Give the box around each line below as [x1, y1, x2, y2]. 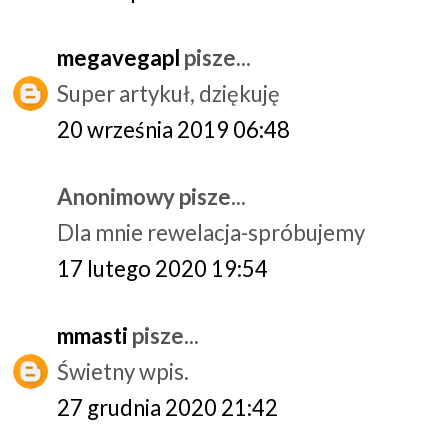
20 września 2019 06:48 [57, 115, 290, 143]
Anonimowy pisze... [57, 182, 246, 210]
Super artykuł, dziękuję [57, 79, 280, 107]
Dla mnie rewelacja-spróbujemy [57, 218, 365, 246]
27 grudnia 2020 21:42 [57, 393, 278, 421]
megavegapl [57, 43, 180, 71]
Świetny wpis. [57, 357, 189, 385]
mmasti [57, 321, 128, 349]
